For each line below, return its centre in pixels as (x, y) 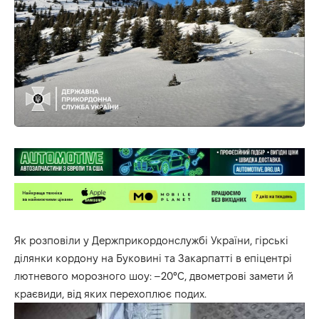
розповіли (55, 241)
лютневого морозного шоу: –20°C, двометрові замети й (154, 276)
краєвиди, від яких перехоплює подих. (110, 294)
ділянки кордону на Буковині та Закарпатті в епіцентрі (153, 258)
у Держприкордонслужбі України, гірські (184, 241)
